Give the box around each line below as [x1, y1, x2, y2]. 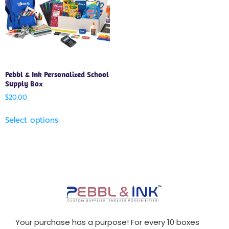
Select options [5, 114, 58, 126]
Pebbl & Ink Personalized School [5, 69, 109, 79]
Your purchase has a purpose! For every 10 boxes [15, 217, 199, 228]
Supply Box [5, 78, 43, 88]
